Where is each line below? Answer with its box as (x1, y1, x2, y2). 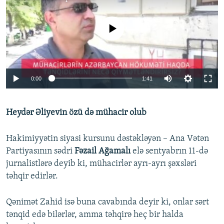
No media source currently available (47, 17, 185, 27)
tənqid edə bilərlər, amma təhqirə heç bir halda (6, 209, 183, 219)
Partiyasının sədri (6, 146, 74, 156)
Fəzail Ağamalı (74, 146, 130, 156)
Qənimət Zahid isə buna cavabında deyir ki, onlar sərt (6, 197, 209, 207)
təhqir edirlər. (6, 171, 58, 181)
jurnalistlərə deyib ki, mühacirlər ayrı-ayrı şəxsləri (6, 158, 196, 168)
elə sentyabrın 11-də (130, 146, 208, 156)
